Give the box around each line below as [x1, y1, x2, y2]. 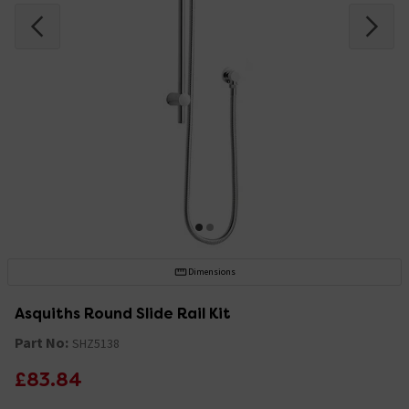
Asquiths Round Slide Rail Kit [15, 303, 231, 323]
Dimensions [187, 265, 236, 278]
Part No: [15, 332, 68, 351]
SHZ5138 [72, 334, 120, 351]
